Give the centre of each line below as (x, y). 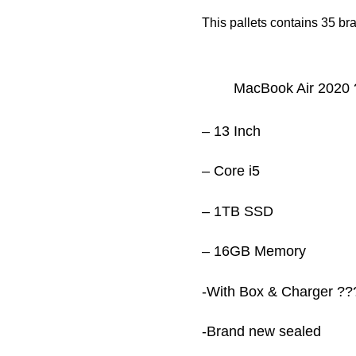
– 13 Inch (231, 132)
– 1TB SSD (238, 211)
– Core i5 (231, 171)
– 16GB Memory (254, 252)
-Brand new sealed (261, 332)
